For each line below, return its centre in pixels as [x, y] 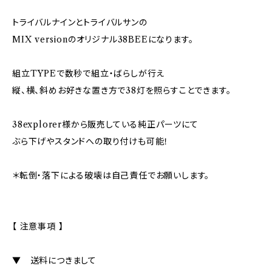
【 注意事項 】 [38, 226]
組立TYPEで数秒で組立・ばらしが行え [89, 73]
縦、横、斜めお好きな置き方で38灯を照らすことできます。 [122, 90]
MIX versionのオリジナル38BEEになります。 [103, 39]
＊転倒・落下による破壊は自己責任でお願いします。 [111, 175]
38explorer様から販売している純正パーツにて [105, 124]
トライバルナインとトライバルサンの [80, 22]
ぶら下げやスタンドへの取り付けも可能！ [91, 141]
